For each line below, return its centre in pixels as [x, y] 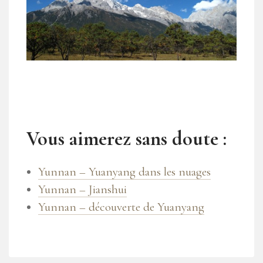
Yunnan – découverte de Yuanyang [121, 207]
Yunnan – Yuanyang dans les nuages [124, 172]
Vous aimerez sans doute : [127, 139]
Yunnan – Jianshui [82, 190]
